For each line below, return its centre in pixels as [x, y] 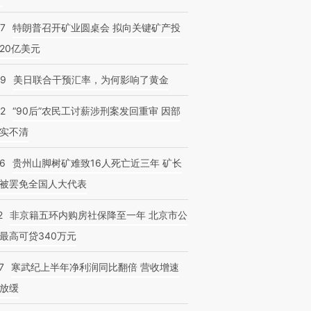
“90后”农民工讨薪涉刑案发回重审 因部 [96, 111]
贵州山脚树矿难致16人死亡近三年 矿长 [97, 163]
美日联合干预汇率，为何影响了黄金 [91, 79]
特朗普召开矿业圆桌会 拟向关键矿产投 [96, 27]
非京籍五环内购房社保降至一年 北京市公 [99, 215]
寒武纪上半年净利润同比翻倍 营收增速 [95, 267]
